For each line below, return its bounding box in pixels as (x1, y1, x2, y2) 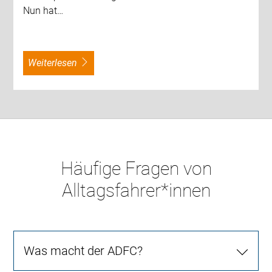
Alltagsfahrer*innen (61, 179, 211, 201)
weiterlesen (36, 56, 78, 69)
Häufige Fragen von (60, 157, 212, 179)
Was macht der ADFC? (24, 243, 143, 258)
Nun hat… (23, 4, 64, 16)
